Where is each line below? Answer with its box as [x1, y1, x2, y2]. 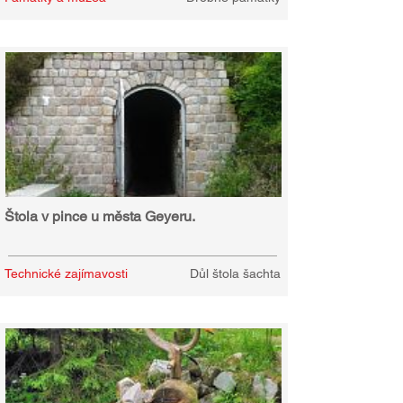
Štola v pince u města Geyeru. [4, 208, 195, 225]
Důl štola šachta [190, 266, 281, 281]
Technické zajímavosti [4, 266, 128, 281]
